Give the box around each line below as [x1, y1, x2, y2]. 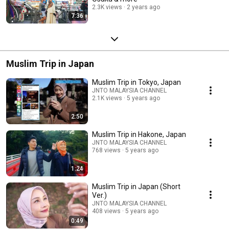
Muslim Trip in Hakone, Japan [92, 130, 186, 139]
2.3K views [92, 3, 122, 11]
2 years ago [127, 3, 160, 11]
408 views [92, 207, 121, 215]
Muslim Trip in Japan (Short [92, 182, 180, 191]
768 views [92, 146, 121, 154]
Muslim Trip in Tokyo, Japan [92, 78, 181, 86]
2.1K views [92, 94, 122, 102]
